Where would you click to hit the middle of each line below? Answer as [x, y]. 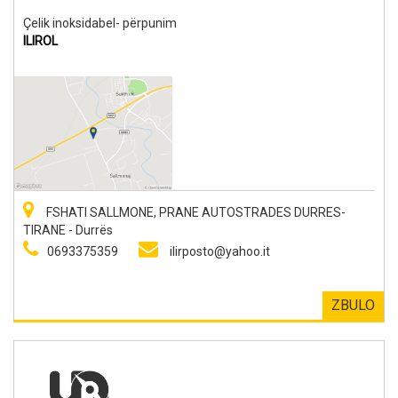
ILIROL [40, 40]
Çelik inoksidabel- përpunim [100, 23]
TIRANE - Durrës [68, 230]
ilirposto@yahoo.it [220, 251]
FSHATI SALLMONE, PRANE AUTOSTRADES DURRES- [195, 212]
